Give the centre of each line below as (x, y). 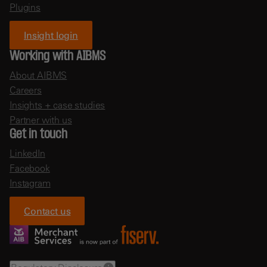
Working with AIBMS (58, 56)
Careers (26, 90)
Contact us (47, 211)
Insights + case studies (58, 105)
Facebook (30, 168)
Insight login (51, 35)
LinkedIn (27, 153)
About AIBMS (38, 75)
